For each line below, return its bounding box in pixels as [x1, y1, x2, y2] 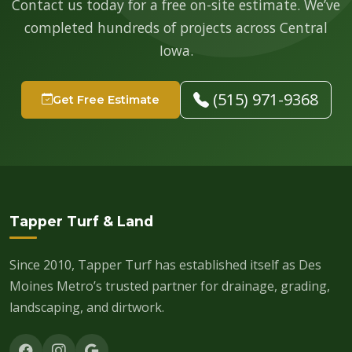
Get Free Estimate [52, 92, 159, 107]
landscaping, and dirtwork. [9, 299, 164, 316]
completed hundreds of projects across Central [24, 18, 328, 37]
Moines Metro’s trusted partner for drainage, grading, [9, 277, 330, 295]
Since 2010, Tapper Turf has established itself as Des [9, 256, 321, 273]
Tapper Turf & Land [9, 213, 153, 229]
